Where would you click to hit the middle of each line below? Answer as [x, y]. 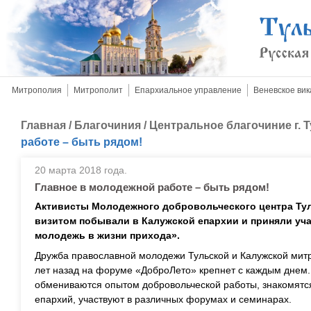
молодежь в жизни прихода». [107, 235]
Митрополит [98, 90]
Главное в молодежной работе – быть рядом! [152, 187]
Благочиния [108, 125]
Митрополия [37, 90]
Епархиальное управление [188, 90]
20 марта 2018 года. [81, 170]
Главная [43, 125]
